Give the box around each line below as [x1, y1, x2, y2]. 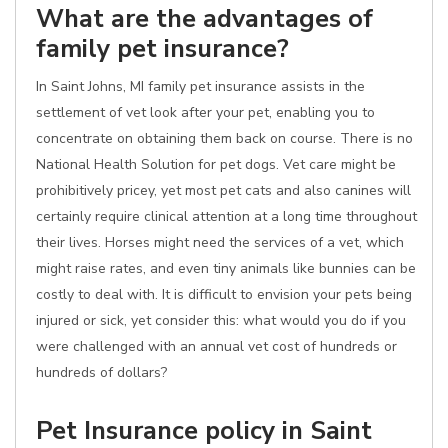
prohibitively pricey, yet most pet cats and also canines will [36, 181, 411, 200]
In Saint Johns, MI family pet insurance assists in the [36, 77, 365, 96]
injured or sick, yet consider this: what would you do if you [36, 311, 406, 330]
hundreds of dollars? [36, 363, 167, 382]
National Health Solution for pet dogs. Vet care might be [36, 155, 396, 174]
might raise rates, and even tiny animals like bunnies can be [36, 259, 416, 278]
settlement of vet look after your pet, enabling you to [36, 103, 375, 122]
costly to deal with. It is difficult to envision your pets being [36, 285, 412, 304]
